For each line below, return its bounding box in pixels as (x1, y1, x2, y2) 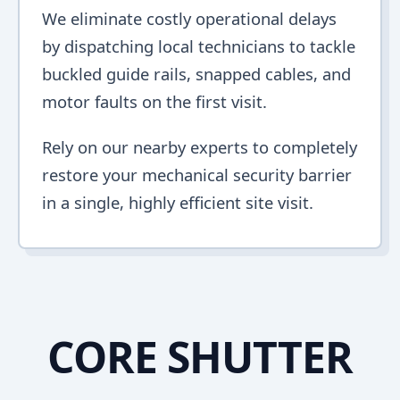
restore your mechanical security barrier (42, 163, 352, 186)
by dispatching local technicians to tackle (42, 35, 355, 57)
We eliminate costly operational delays (42, 7, 337, 29)
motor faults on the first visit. (42, 90, 267, 112)
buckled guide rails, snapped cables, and (42, 62, 351, 85)
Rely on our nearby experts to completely (42, 136, 357, 158)
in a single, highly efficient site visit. (42, 191, 313, 213)
